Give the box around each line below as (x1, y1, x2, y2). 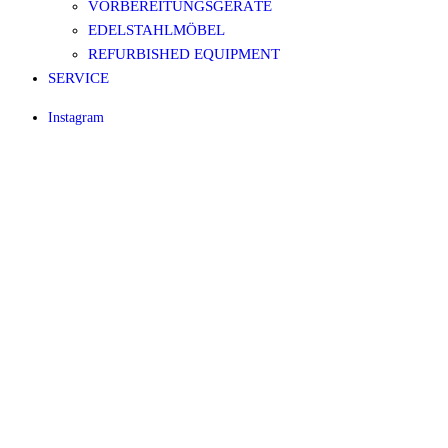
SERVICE (48, 70, 109, 86)
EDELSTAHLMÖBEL (88, 22, 225, 38)
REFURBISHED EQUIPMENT (88, 46, 280, 62)
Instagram (48, 110, 104, 125)
